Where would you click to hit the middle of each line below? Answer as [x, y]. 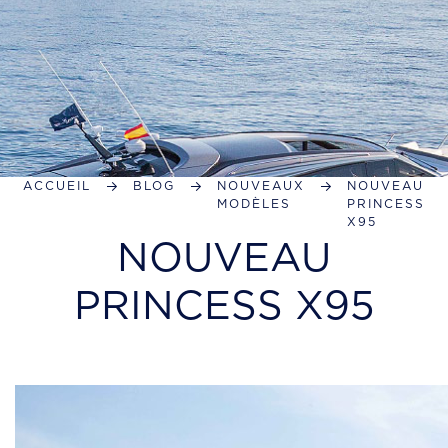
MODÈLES [254, 203]
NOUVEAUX [261, 185]
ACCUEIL [57, 185]
